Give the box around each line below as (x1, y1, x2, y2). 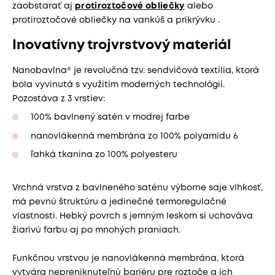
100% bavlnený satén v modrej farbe (31, 114, 192, 122)
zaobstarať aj (12, 2, 75, 10)
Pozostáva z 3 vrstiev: (12, 95, 105, 103)
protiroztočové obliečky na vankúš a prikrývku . (12, 16, 220, 24)
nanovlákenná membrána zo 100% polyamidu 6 (31, 132, 238, 140)
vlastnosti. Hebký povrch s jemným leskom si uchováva (12, 212, 253, 220)
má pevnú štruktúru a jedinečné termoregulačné (12, 198, 227, 206)
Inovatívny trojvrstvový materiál (12, 39, 231, 52)
